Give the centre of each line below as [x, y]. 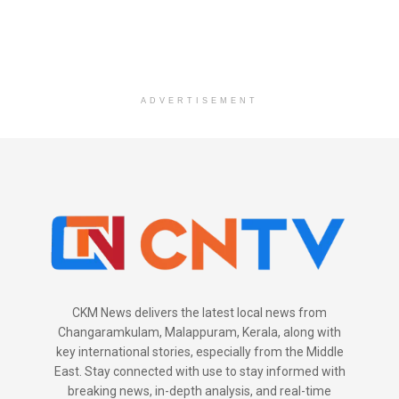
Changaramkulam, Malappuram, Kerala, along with [199, 333]
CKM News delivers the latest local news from [199, 313]
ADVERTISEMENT [199, 100]
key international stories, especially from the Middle [199, 352]
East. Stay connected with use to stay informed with [199, 372]
